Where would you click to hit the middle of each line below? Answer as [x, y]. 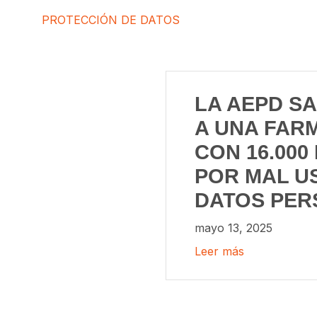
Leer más [219, 252]
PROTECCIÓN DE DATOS [111, 20]
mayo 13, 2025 [234, 228]
